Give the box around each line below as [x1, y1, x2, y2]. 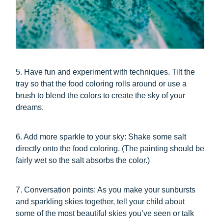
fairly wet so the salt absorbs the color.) [16, 156, 150, 165]
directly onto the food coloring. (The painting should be [16, 144, 204, 153]
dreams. [16, 103, 44, 111]
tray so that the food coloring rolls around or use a [16, 79, 187, 88]
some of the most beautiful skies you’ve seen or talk [16, 209, 194, 218]
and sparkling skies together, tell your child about [16, 197, 185, 206]
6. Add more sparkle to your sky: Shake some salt [16, 132, 186, 141]
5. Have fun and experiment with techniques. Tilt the [16, 67, 195, 76]
